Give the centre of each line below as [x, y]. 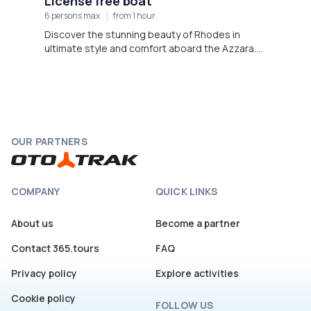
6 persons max [72, 15]
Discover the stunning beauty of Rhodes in [142, 34]
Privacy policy [44, 273]
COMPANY [35, 191]
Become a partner [198, 223]
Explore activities [197, 273]
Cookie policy [43, 298]
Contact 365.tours [55, 248]
